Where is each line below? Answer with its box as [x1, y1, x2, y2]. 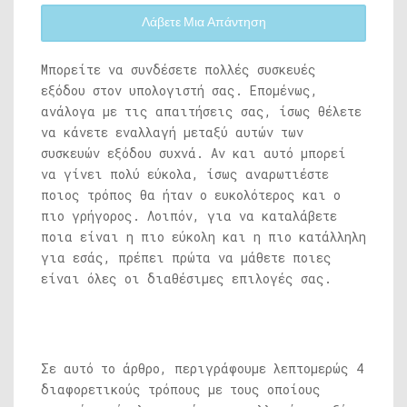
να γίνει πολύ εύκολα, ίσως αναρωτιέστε [41, 165, 329, 183]
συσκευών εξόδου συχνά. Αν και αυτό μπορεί [41, 144, 346, 162]
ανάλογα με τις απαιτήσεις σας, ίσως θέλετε [41, 103, 362, 120]
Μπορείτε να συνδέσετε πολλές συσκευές [41, 61, 316, 78]
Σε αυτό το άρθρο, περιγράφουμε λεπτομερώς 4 [41, 360, 363, 377]
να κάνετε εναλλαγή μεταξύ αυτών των [41, 124, 303, 141]
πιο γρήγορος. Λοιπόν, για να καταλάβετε [41, 207, 337, 224]
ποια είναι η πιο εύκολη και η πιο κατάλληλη [41, 228, 366, 245]
